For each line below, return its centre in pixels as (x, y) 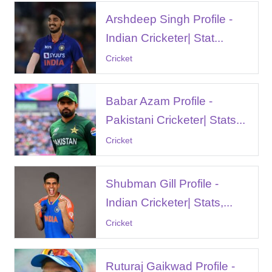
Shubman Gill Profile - (162, 183)
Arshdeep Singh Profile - (169, 19)
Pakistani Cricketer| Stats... (175, 120)
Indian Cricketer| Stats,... (169, 202)
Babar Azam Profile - (159, 101)
